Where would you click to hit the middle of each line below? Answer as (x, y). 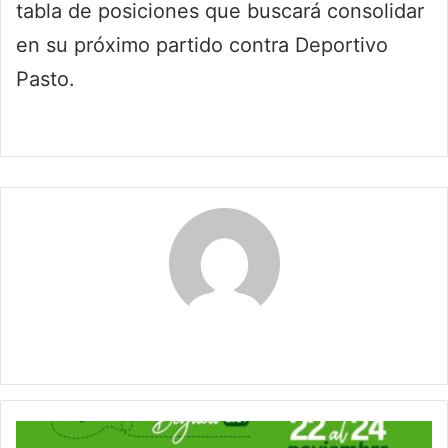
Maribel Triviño (224, 342)
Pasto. (45, 79)
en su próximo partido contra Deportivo (202, 45)
